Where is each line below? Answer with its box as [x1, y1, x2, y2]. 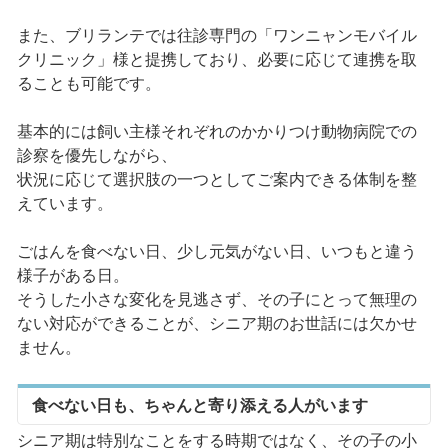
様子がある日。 [16, 267, 129, 285]
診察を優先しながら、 [16, 147, 177, 165]
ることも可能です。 [16, 75, 161, 93]
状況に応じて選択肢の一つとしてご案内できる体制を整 [16, 171, 417, 189]
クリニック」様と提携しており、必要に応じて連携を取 [16, 51, 417, 69]
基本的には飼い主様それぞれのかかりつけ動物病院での [16, 123, 417, 141]
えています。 [16, 195, 113, 213]
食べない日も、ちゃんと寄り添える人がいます [31, 397, 368, 415]
